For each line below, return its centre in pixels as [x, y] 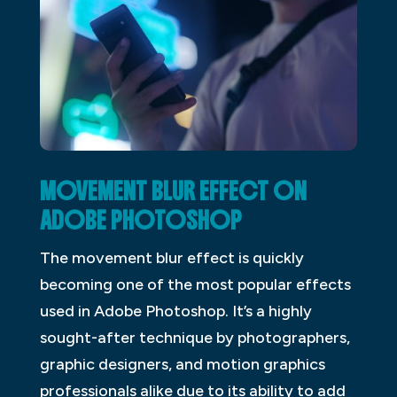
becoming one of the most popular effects [195, 284]
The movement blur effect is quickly [171, 257]
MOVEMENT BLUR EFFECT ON [173, 191]
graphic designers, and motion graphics [182, 364]
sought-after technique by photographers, [195, 337]
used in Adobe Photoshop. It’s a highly [175, 311]
